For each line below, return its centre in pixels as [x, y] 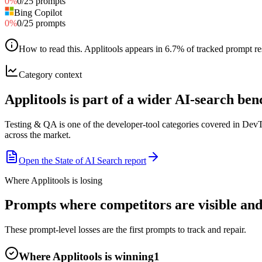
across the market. [38, 135]
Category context [50, 74]
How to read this [49, 49]
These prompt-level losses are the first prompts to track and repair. [125, 230]
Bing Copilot [38, 12]
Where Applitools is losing [54, 180]
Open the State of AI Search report [82, 160]
